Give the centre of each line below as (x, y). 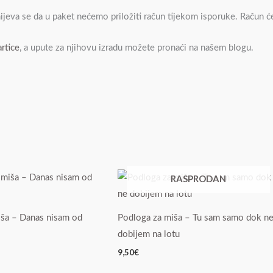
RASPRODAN (198, 178)
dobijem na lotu (149, 235)
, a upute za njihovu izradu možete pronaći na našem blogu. (136, 48)
